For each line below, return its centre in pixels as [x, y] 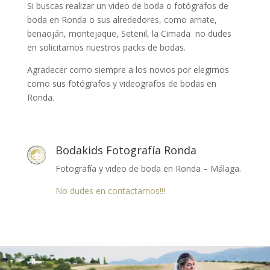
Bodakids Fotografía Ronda [126, 150]
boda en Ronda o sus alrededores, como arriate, [122, 20]
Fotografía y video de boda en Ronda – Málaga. [148, 169]
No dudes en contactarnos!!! [110, 191]
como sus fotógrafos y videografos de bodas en [121, 84]
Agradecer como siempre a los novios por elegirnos [128, 70]
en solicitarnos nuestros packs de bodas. [106, 48]
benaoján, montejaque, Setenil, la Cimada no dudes [129, 34]
